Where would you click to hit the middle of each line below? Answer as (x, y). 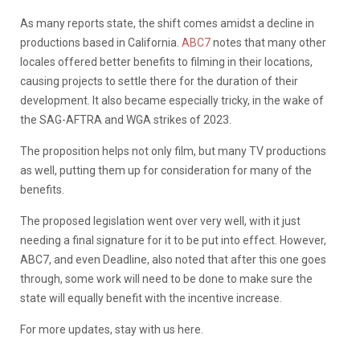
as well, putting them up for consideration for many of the (166, 170)
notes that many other (268, 42)
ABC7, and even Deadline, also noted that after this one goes (173, 259)
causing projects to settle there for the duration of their (159, 81)
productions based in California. (101, 42)
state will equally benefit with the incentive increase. (152, 298)
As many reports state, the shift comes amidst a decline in (167, 23)
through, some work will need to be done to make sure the (166, 278)
